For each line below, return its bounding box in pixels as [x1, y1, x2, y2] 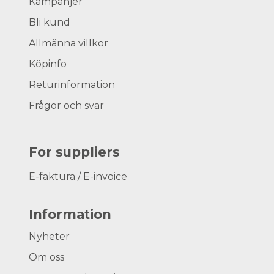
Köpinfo [29, 58, 67, 70]
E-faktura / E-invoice [29, 170, 128, 182]
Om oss [29, 251, 65, 263]
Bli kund [29, 17, 71, 29]
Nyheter [29, 230, 70, 242]
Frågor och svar [29, 100, 105, 112]
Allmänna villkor [29, 37, 109, 50]
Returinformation [29, 79, 116, 91]
